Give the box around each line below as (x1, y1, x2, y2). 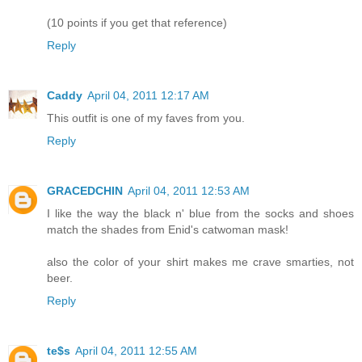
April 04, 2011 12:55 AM (75, 344, 197, 358)
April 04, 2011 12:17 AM (87, 89, 209, 103)
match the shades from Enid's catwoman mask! (47, 223, 288, 237)
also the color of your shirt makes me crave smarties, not (47, 255, 354, 269)
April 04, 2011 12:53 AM (128, 184, 250, 198)
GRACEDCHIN (47, 184, 123, 198)
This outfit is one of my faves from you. (47, 112, 245, 125)
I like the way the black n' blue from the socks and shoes (47, 207, 354, 221)
